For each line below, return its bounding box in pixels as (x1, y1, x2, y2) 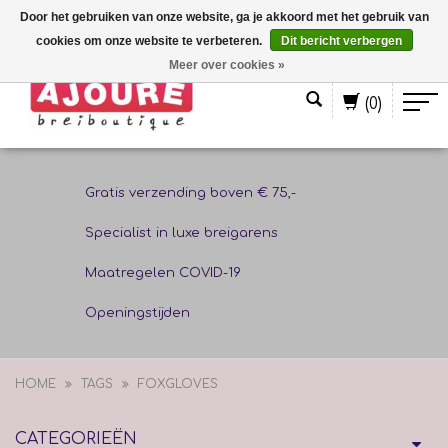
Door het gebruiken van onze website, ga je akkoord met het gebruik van (19, 10, 429, 24)
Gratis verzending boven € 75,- (84, 186, 296, 200)
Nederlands (15, 44, 89, 58)
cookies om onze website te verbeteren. (35, 34, 265, 48)
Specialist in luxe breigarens (84, 226, 278, 240)
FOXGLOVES (138, 377, 218, 391)
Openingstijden (84, 306, 190, 320)
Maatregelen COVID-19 (84, 266, 241, 280)
